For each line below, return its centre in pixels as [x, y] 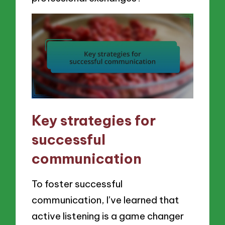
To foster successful [77, 184]
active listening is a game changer [108, 216]
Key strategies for [94, 120]
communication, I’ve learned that [106, 200]
